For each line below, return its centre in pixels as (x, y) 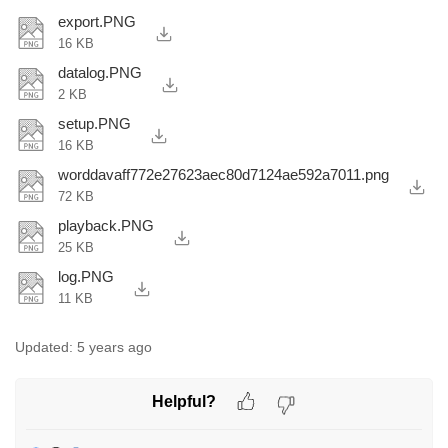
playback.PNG (106, 226)
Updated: (44, 347)
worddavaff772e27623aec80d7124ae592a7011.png (224, 175)
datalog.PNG (100, 73)
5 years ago (114, 347)
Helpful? (184, 401)
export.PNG (97, 22)
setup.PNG (95, 124)
